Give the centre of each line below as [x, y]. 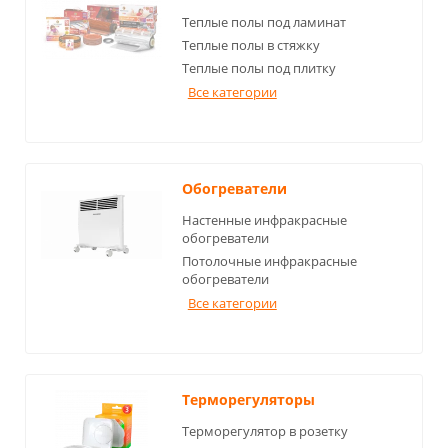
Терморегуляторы [248, 400]
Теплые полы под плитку [258, 68]
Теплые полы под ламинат [263, 22]
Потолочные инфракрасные [269, 261]
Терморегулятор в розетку [264, 431]
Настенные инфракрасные [264, 220]
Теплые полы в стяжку [250, 45]
